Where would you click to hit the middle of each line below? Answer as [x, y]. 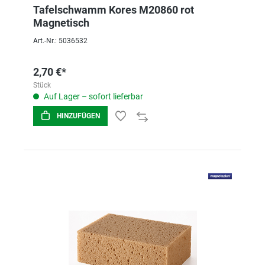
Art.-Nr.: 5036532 [60, 41]
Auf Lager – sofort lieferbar [93, 96]
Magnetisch [61, 23]
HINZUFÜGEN [78, 116]
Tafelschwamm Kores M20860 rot [114, 10]
